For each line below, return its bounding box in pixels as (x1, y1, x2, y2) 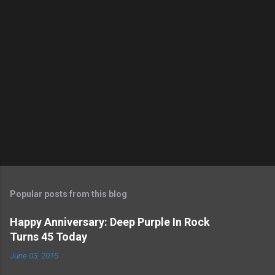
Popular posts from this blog (10, 188, 127, 199)
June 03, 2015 (10, 250, 58, 260)
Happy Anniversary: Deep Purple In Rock (10, 215, 210, 228)
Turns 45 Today (10, 230, 87, 243)
